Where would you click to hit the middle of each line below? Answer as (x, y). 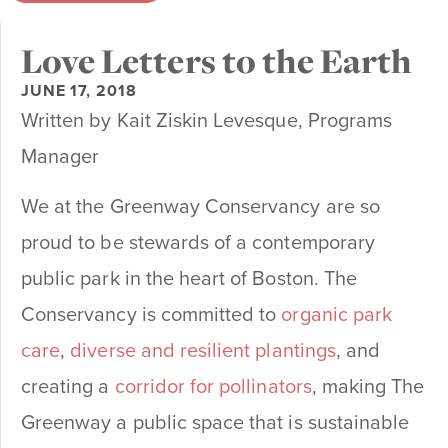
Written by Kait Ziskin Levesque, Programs (207, 121)
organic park (337, 315)
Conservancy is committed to (151, 315)
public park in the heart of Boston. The (189, 279)
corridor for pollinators (213, 387)
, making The (368, 387)
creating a (68, 387)
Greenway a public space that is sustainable (215, 423)
